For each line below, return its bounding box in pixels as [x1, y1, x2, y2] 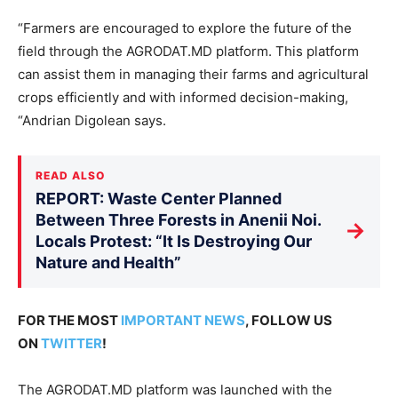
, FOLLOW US [245, 311, 332, 329]
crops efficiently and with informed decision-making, [18, 88, 348, 106]
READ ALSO [36, 168, 105, 182]
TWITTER [41, 334, 102, 352]
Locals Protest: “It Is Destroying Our [36, 231, 312, 251]
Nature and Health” [36, 252, 181, 272]
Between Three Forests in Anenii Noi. [36, 210, 321, 229]
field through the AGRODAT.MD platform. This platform [18, 42, 359, 60]
